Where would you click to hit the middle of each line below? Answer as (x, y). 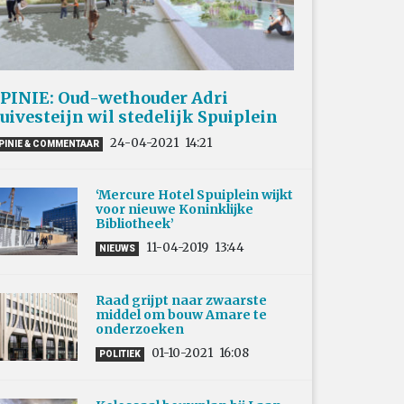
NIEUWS (117, 249)
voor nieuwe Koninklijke (174, 210)
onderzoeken (140, 330)
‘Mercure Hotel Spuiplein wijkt (194, 195)
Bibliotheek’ (135, 224)
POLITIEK (120, 354)
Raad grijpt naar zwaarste (181, 301)
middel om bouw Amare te (181, 315)
